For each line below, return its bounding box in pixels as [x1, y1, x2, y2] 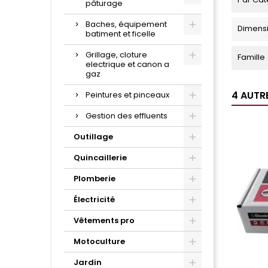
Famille [237, 51, 265, 63]
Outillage [74, 131, 113, 143]
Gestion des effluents [86, 110, 167, 122]
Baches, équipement [86, 19, 167, 31]
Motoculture [74, 236, 125, 248]
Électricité [74, 194, 115, 206]
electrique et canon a [86, 59, 169, 71]
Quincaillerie [74, 152, 127, 164]
